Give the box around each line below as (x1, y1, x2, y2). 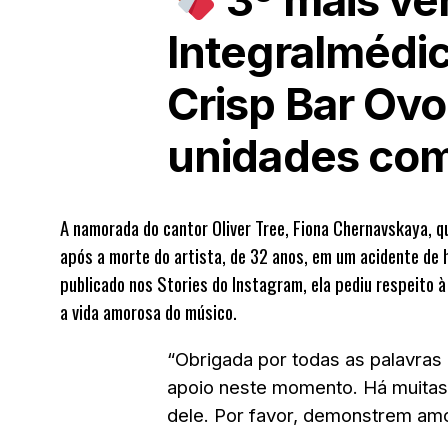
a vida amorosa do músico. (60, 298, 237, 325)
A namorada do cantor (60, 214, 212, 241)
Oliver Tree (212, 214, 285, 241)
